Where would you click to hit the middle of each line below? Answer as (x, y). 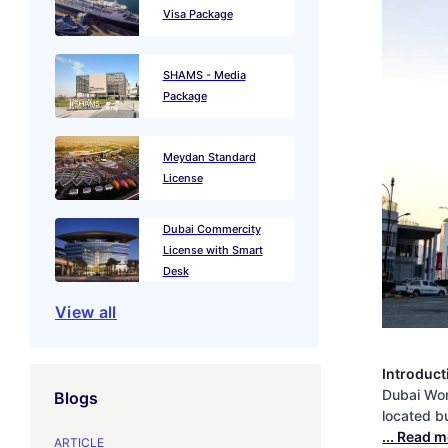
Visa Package (197, 14)
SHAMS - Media (204, 75)
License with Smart (212, 249)
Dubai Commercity (211, 228)
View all (86, 312)
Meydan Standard (209, 157)
